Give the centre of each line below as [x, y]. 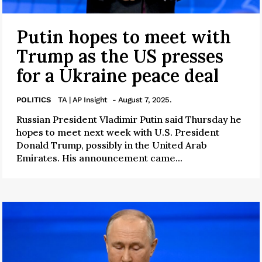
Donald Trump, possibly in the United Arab [112, 145]
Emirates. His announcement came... [99, 158]
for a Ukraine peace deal [118, 75]
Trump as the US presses [120, 56]
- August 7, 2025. [142, 99]
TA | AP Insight [83, 99]
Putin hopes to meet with [124, 37]
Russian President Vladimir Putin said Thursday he [129, 119]
